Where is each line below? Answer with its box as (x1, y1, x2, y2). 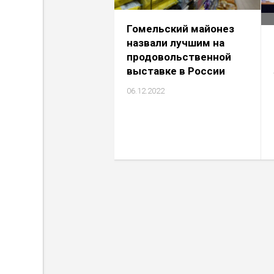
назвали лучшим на (127, 36, 224, 49)
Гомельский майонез (127, 22, 234, 35)
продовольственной (127, 50, 231, 63)
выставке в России (127, 64, 225, 77)
